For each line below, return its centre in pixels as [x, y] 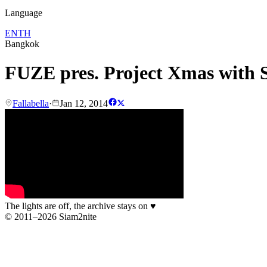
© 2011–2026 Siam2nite [51, 216]
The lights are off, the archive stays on [77, 206]
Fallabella [31, 103]
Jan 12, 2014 [84, 103]
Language [24, 13]
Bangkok [22, 44]
